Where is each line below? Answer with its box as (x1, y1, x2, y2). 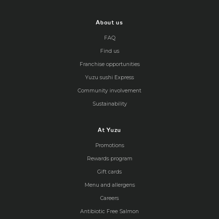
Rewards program (87, 155, 132, 162)
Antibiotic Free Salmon (80, 208, 139, 215)
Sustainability (92, 101, 127, 108)
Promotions (95, 142, 124, 149)
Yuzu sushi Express (85, 74, 134, 81)
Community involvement (78, 88, 141, 94)
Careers (100, 195, 119, 202)
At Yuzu (97, 126, 122, 134)
